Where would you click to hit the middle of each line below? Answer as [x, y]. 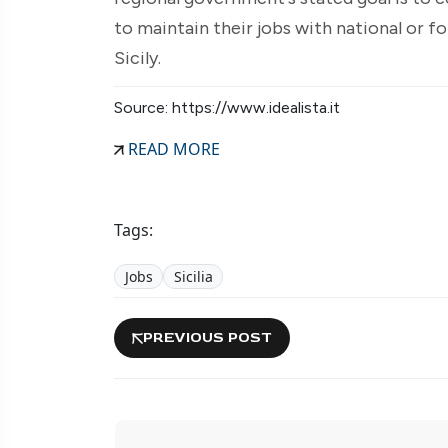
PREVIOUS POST [207, 338]
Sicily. [137, 57]
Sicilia [193, 276]
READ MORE [172, 148]
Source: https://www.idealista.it [227, 107]
